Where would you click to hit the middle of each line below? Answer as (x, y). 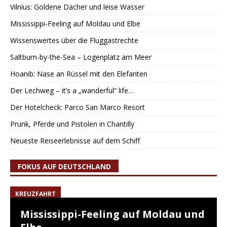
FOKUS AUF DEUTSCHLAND (64, 166)
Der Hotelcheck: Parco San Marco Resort (78, 107)
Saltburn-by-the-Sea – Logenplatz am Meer (81, 57)
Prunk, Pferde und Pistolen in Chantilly (72, 124)
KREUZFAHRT (35, 194)
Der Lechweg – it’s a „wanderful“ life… (72, 90)
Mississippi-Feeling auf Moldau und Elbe (75, 24)
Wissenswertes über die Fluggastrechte (74, 40)
